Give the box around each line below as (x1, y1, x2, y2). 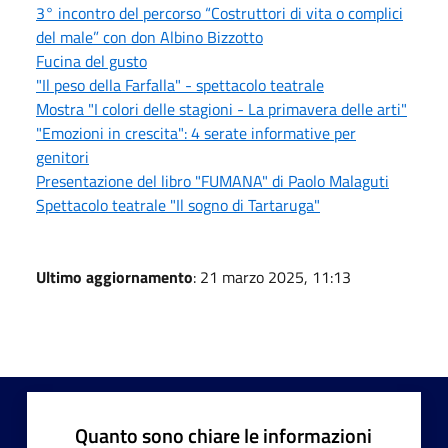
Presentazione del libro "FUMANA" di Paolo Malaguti (36, 168, 389, 193)
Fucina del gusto (36, 48, 147, 73)
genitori (36, 144, 89, 169)
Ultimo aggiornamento (36, 264, 193, 289)
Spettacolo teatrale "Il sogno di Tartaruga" (36, 192, 320, 217)
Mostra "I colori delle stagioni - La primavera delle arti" (36, 96, 407, 121)
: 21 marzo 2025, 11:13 (193, 264, 351, 289)
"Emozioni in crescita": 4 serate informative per (36, 120, 356, 145)
